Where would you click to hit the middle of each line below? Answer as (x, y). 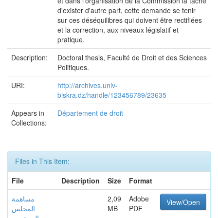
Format (141, 181)
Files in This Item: (42, 161)
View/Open (183, 202)
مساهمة (23, 199)
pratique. (71, 39)
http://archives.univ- (88, 85)
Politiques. (73, 67)
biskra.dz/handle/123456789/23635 (112, 95)
